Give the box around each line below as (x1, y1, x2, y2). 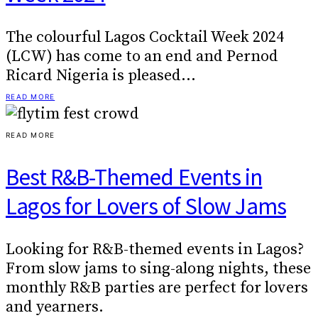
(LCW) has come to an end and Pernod (6, 47, 278, 67)
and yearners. (6, 297, 104, 317)
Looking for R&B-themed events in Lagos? (6, 239, 304, 259)
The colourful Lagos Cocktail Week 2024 (6, 28, 284, 48)
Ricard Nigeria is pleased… (6, 66, 196, 86)
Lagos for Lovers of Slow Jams (6, 191, 287, 221)
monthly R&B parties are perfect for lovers (6, 278, 308, 297)
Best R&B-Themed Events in (6, 162, 263, 192)
